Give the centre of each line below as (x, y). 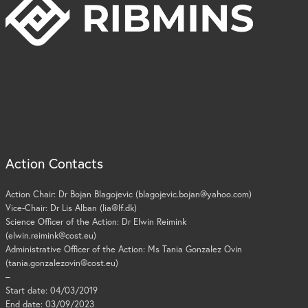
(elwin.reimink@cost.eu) (51, 235)
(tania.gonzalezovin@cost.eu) (62, 263)
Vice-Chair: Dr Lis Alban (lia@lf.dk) (71, 208)
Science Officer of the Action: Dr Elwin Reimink (96, 221)
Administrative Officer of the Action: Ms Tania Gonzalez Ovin (124, 249)
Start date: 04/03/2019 (52, 290)
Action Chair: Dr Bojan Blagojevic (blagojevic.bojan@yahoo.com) (129, 194)
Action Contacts (55, 163)
